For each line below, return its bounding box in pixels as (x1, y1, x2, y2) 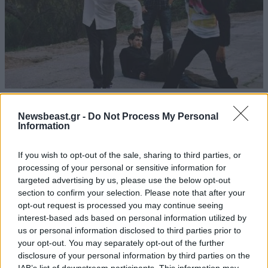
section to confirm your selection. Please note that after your (18, 188, 245, 197)
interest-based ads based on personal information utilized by (18, 213, 246, 223)
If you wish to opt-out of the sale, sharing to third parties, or (18, 150, 241, 160)
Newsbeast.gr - (18, 111, 88, 121)
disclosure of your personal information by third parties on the (18, 251, 250, 260)
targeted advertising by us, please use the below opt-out (18, 175, 230, 185)
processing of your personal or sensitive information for (18, 163, 226, 172)
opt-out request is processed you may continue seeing (18, 200, 223, 210)
